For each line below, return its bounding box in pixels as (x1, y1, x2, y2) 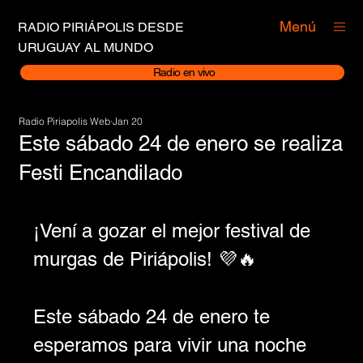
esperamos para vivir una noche (32, 333, 312, 356)
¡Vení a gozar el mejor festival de (32, 219, 316, 241)
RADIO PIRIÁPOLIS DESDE (18, 19, 185, 36)
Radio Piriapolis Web (18, 114, 110, 127)
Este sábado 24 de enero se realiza (18, 130, 343, 156)
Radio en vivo (152, 65, 216, 79)
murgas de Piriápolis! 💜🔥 (32, 247, 257, 270)
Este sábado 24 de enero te (32, 305, 275, 327)
